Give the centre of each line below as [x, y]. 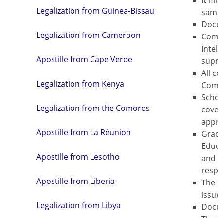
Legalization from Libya [79, 206]
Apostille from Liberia [76, 181]
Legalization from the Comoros [93, 108]
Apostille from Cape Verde [84, 60]
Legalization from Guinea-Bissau [95, 11]
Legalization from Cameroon [89, 35]
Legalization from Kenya [80, 84]
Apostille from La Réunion [84, 133]
